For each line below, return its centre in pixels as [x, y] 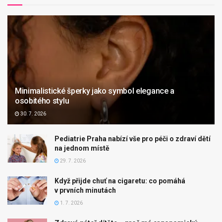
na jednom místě [82, 148]
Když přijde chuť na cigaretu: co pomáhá [120, 181]
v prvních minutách [85, 190]
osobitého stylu [42, 101]
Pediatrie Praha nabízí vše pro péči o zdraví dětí [133, 139]
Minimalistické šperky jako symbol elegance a [95, 91]
